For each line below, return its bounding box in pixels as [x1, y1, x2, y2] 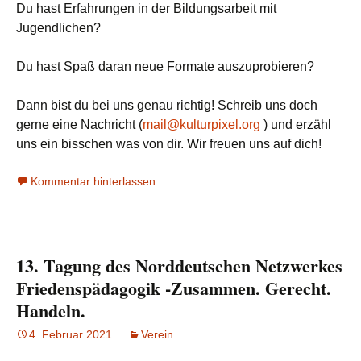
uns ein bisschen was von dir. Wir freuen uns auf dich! [16, 137, 325, 151]
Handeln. [16, 297, 85, 324]
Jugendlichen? [16, 21, 101, 35]
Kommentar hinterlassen [31, 175, 156, 188]
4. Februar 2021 [29, 328, 112, 341]
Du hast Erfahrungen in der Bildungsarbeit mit [16, 2, 276, 15]
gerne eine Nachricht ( [16, 118, 143, 131]
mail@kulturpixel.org [143, 118, 260, 131]
